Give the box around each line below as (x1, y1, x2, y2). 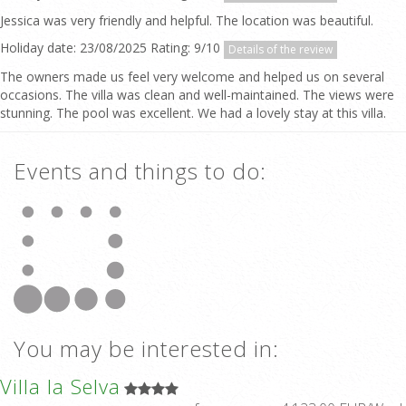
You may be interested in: (14, 333, 279, 363)
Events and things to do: (14, 155, 266, 186)
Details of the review (228, 41, 333, 57)
